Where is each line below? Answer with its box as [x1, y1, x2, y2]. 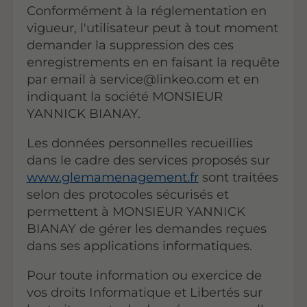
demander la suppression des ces [26, 36, 234, 53]
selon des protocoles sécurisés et [26, 186, 229, 203]
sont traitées [198, 169, 278, 186]
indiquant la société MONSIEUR [26, 88, 223, 104]
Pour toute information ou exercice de [26, 267, 262, 284]
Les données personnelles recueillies [26, 135, 253, 151]
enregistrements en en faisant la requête [26, 53, 280, 70]
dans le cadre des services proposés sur [26, 152, 270, 169]
